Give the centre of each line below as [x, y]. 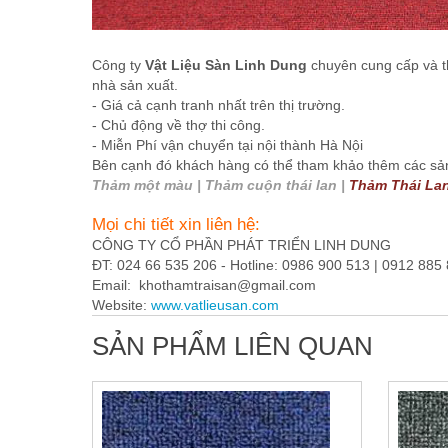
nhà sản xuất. [135, 85]
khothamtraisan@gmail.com [225, 285]
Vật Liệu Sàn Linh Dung [226, 65]
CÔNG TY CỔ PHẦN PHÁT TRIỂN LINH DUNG [241, 245]
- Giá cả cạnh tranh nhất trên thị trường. [218, 105]
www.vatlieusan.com [215, 305]
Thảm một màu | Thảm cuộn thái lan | [220, 185]
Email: [113, 285]
